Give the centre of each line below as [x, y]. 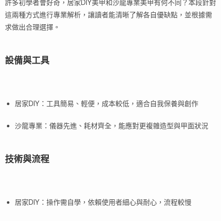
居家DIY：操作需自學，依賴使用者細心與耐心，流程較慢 [103, 202]
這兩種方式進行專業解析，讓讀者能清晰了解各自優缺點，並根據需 [109, 15]
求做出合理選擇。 [33, 27]
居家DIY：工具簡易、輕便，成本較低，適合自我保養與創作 [107, 104]
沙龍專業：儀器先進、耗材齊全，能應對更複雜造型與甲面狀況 [111, 126]
